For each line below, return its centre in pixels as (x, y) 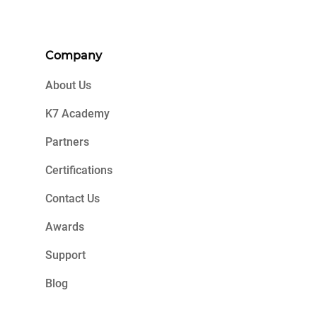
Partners (67, 142)
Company (74, 56)
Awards (65, 227)
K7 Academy (77, 114)
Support (65, 255)
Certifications (79, 170)
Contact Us (73, 198)
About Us (68, 85)
